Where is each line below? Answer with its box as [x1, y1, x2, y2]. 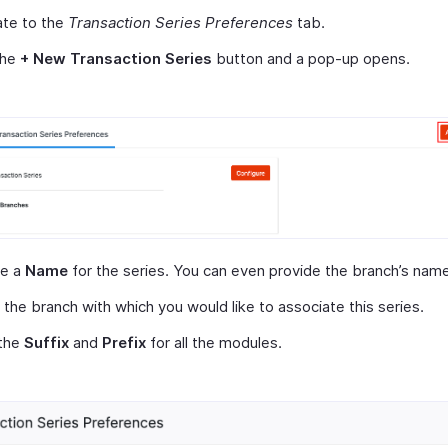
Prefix [102, 333, 146, 353]
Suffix [24, 333, 69, 353]
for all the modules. [146, 333, 282, 353]
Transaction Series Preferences [68, 12, 293, 32]
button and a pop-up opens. [212, 48, 410, 68]
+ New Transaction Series [20, 48, 212, 68]
